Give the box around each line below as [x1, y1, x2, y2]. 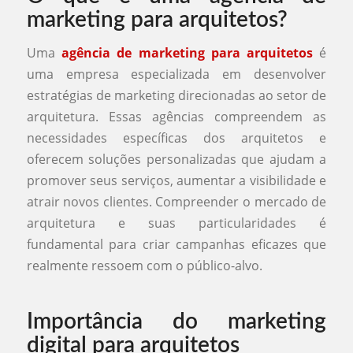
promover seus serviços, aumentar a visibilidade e [26, 171, 327, 189]
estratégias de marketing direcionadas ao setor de [26, 86, 327, 104]
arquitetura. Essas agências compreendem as [26, 107, 327, 125]
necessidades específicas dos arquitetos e [26, 128, 327, 147]
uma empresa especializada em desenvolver [26, 65, 327, 83]
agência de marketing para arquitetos [61, 43, 314, 61]
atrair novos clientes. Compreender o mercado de [26, 192, 327, 210]
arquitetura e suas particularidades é [26, 214, 327, 232]
